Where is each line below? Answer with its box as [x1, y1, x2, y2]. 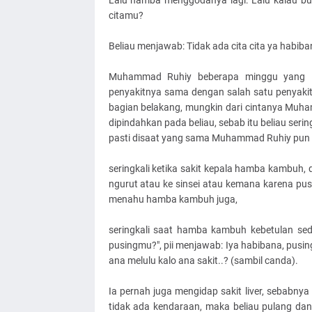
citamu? [108, 10, 143, 21]
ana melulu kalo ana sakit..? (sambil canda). [108, 255, 298, 266]
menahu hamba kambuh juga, [108, 194, 240, 205]
